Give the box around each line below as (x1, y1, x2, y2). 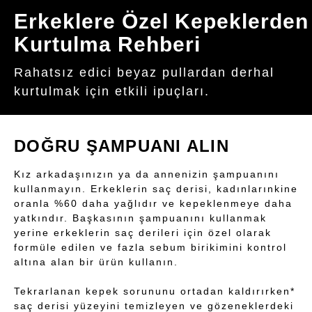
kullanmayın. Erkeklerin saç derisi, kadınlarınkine (14, 183, 298, 195)
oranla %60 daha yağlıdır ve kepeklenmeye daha (14, 198, 292, 210)
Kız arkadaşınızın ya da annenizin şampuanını (14, 169, 279, 180)
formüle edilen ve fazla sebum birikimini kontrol (14, 242, 287, 253)
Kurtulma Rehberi (14, 33, 201, 56)
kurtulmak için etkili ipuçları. (14, 84, 210, 99)
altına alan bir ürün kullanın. (14, 256, 178, 268)
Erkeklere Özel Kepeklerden (14, 10, 309, 33)
